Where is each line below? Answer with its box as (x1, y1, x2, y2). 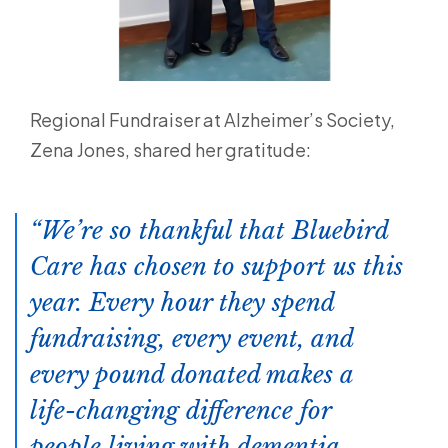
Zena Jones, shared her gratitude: (30, 138, 314, 162)
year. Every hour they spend (30, 288, 334, 318)
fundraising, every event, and (30, 324, 353, 354)
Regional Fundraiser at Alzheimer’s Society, (30, 108, 395, 132)
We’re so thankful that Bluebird (41, 216, 388, 246)
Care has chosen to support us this (30, 252, 403, 282)
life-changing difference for (30, 396, 331, 426)
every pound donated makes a (30, 360, 353, 390)
